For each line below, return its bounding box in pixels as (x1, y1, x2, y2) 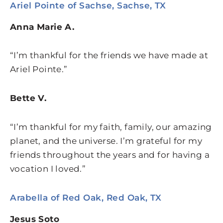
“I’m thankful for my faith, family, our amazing (10, 121, 212, 132)
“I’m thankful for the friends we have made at (10, 50, 208, 61)
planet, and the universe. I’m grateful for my (10, 135, 202, 146)
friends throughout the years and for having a (10, 149, 210, 160)
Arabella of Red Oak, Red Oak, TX (10, 192, 161, 203)
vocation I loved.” (10, 163, 86, 174)
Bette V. (10, 93, 47, 104)
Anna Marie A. (10, 21, 75, 32)
